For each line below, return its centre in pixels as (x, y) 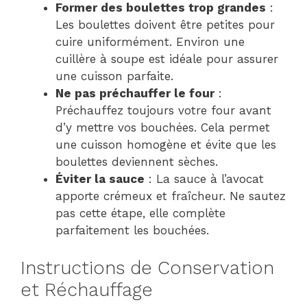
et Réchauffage (87, 290)
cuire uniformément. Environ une (150, 42)
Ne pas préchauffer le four (135, 94)
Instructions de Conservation (147, 268)
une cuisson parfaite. (114, 76)
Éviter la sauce (100, 179)
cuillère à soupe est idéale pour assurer (167, 59)
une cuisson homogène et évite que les (166, 145)
